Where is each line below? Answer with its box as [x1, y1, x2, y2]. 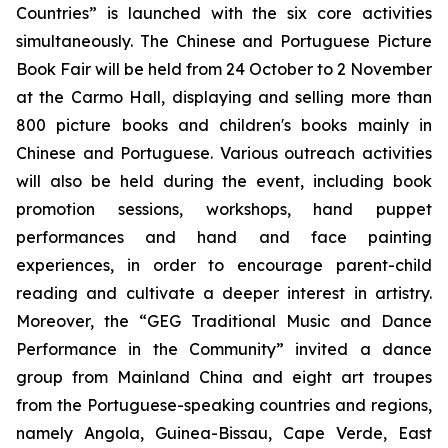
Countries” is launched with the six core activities [16, 3, 432, 23]
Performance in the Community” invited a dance [16, 339, 432, 359]
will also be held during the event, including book [16, 171, 432, 191]
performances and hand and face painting [16, 227, 432, 247]
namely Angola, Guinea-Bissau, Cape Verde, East [16, 423, 432, 443]
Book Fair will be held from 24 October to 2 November [16, 59, 432, 79]
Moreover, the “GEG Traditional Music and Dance [16, 311, 432, 331]
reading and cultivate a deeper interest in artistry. [16, 283, 432, 303]
